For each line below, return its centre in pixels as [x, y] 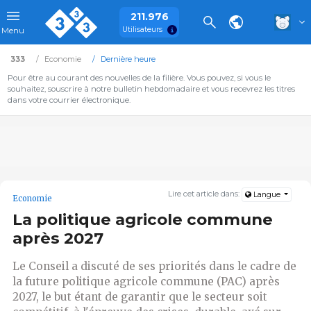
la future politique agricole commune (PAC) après [146, 281]
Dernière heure [128, 59]
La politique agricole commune [143, 220]
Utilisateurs [142, 29]
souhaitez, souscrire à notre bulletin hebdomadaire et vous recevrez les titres [151, 89]
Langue [267, 195]
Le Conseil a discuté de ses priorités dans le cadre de [154, 266]
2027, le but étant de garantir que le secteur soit [140, 296]
